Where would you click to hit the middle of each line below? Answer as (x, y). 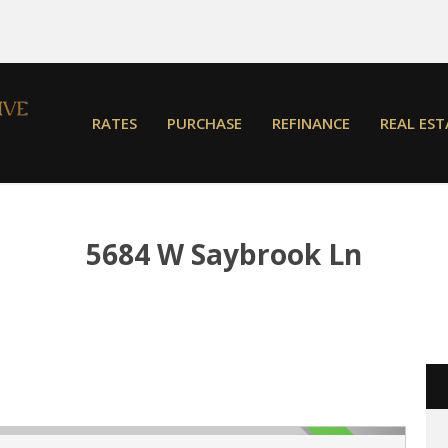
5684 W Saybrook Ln (224, 254)
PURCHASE (205, 122)
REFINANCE (311, 122)
